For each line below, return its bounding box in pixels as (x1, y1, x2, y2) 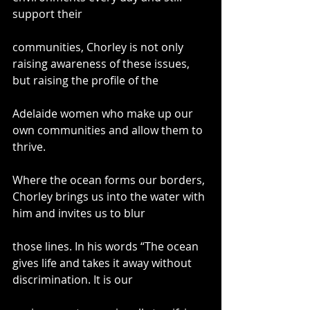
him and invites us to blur (12, 205, 145, 221)
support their (12, 6, 82, 21)
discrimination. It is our (12, 271, 133, 287)
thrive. (12, 138, 46, 154)
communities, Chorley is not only (12, 39, 186, 55)
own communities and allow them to (12, 122, 206, 138)
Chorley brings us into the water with (12, 188, 208, 204)
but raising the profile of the (12, 72, 158, 88)
